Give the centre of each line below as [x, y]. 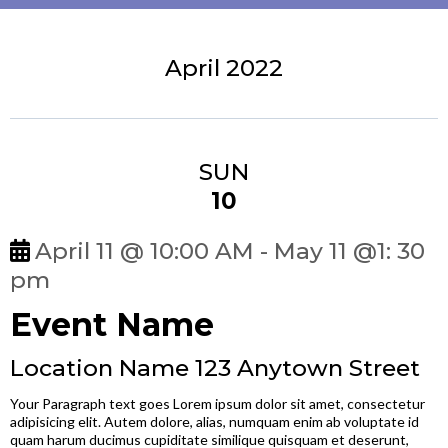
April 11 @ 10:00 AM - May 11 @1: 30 [230, 250]
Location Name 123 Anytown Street [215, 367]
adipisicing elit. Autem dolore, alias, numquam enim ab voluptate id [214, 421]
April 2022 [224, 67]
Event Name [112, 324]
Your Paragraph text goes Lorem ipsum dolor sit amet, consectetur [217, 403]
